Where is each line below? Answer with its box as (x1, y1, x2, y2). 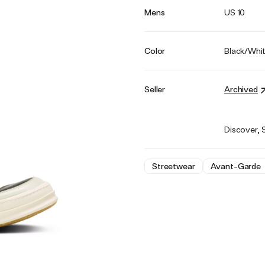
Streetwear (151, 161, 195, 171)
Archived (224, 84, 258, 94)
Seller (144, 84, 166, 94)
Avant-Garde (210, 161, 261, 171)
